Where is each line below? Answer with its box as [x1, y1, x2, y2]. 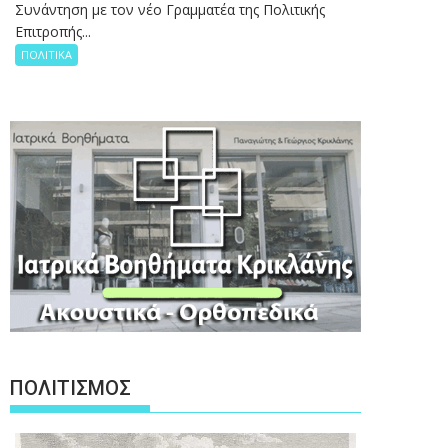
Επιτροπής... [15, 21, 91, 41]
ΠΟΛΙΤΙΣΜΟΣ [10, 376, 131, 401]
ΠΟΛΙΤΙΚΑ [21, 46, 72, 62]
